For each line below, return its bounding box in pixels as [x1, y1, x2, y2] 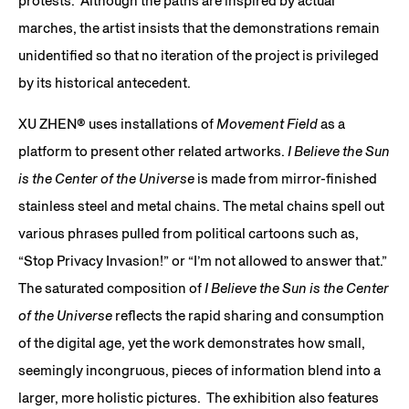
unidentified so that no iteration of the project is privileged [18, 47, 379, 64]
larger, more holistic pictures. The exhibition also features [18, 389, 379, 406]
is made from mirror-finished [194, 170, 377, 187]
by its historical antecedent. [18, 74, 194, 91]
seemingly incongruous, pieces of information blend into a [18, 362, 381, 379]
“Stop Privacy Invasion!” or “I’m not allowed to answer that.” [18, 252, 387, 269]
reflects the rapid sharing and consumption [112, 307, 384, 324]
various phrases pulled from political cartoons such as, [18, 225, 359, 242]
